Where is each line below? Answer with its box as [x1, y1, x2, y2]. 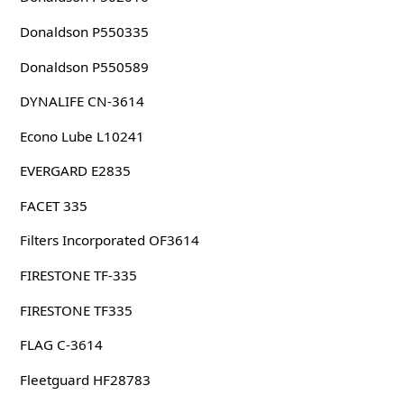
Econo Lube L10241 [19, 126, 144, 145]
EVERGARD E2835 [19, 161, 131, 180]
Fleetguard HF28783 [19, 370, 151, 389]
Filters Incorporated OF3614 [19, 231, 199, 250]
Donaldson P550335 [19, 22, 149, 41]
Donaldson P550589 [19, 57, 149, 76]
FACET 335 [19, 196, 87, 215]
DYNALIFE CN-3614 [19, 92, 144, 111]
